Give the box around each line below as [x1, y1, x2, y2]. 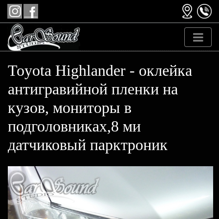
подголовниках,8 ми [8, 117, 141, 135]
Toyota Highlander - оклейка [8, 62, 192, 79]
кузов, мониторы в [8, 99, 131, 116]
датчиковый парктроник [8, 136, 168, 153]
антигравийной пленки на [8, 80, 178, 98]
